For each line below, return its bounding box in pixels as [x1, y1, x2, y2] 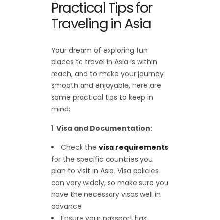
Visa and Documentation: [56, 123, 152, 134]
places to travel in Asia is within [51, 57, 157, 67]
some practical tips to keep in [51, 92, 153, 103]
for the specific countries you [51, 154, 153, 165]
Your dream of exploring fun [51, 45, 148, 55]
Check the [61, 142, 97, 153]
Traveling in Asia [51, 14, 151, 34]
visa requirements [99, 142, 168, 153]
